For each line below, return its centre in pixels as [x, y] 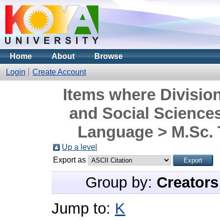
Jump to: [83, 208]
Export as [70, 160]
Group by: [121, 182]
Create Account [59, 72]
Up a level [80, 147]
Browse [109, 56]
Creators [187, 182]
